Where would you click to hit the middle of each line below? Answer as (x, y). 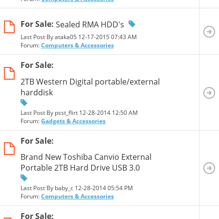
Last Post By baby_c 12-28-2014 (64, 188)
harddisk (37, 92)
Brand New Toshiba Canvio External (86, 157)
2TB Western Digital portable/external (90, 81)
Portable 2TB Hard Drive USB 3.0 (80, 167)
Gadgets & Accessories (73, 121)
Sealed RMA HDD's (90, 24)
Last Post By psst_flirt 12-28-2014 (66, 112)
